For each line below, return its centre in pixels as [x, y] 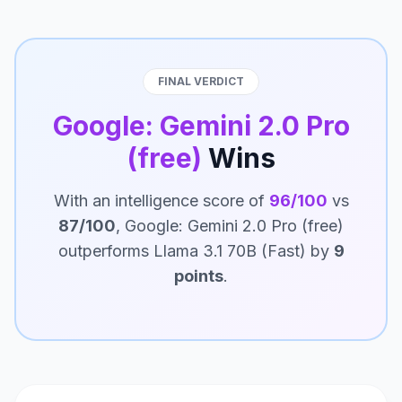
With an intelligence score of [161, 201]
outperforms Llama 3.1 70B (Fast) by [196, 251]
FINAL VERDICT [201, 81]
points [199, 276]
